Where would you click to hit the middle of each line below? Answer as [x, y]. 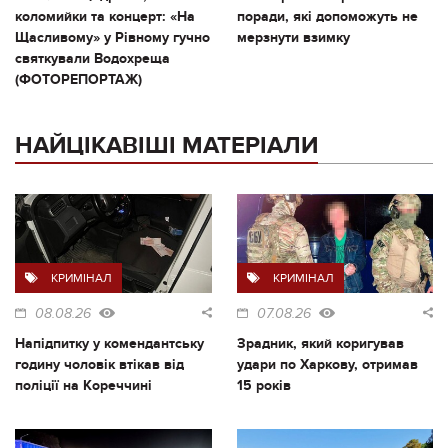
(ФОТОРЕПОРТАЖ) [78, 79]
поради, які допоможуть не [327, 16]
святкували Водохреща [92, 58]
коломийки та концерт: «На [105, 16]
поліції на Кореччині [83, 385]
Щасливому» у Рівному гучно [112, 37]
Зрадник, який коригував [320, 343]
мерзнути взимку [293, 37]
